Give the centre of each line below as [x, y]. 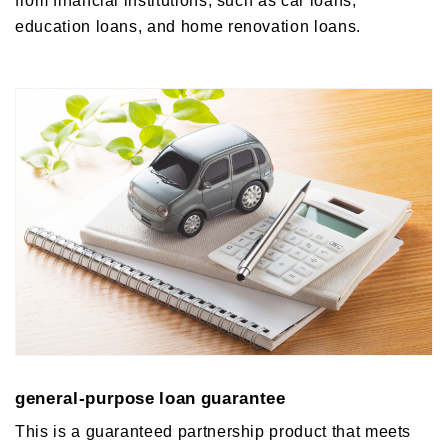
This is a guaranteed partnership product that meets [213, 430]
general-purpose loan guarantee [150, 397]
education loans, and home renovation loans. [188, 24]
